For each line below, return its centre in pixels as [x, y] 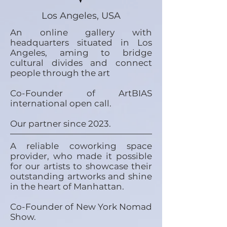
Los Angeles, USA [81, 16]
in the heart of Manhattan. [67, 186]
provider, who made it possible [81, 156]
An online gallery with [81, 32]
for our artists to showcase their [81, 166]
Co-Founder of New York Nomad [81, 207]
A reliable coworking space [81, 146]
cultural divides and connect [81, 63]
